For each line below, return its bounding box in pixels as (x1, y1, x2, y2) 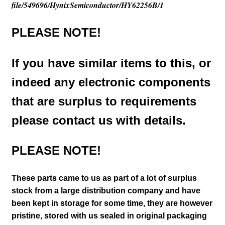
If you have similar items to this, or (11, 56, 211, 70)
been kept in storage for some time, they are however (11, 198, 212, 207)
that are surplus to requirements (11, 94, 196, 108)
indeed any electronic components (11, 75, 210, 89)
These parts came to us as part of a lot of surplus (11, 173, 197, 182)
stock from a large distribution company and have (11, 186, 200, 195)
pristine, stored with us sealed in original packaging (11, 211, 207, 220)
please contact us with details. (11, 113, 186, 127)
